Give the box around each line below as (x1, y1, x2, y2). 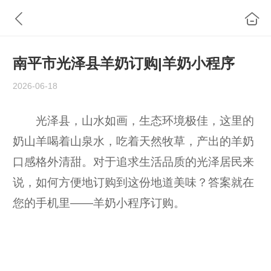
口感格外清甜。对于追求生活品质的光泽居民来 (13, 155, 254, 168)
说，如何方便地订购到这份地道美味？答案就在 (13, 175, 254, 189)
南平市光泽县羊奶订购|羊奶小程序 (13, 55, 235, 72)
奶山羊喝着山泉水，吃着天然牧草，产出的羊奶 (13, 134, 254, 148)
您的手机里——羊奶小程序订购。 (13, 196, 185, 209)
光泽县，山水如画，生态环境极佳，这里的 (13, 114, 254, 127)
